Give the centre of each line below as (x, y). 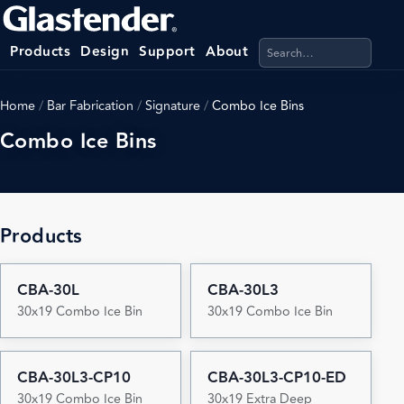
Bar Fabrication (90, 106)
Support (167, 51)
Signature (173, 106)
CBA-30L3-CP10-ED (276, 377)
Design (105, 51)
